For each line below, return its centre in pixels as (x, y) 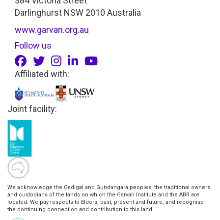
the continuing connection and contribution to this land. (81, 209)
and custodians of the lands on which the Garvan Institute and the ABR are (103, 194)
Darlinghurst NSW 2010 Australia (78, 12)
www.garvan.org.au (52, 29)
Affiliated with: (42, 74)
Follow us (33, 45)
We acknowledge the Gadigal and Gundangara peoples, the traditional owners (109, 187)
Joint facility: (32, 109)
